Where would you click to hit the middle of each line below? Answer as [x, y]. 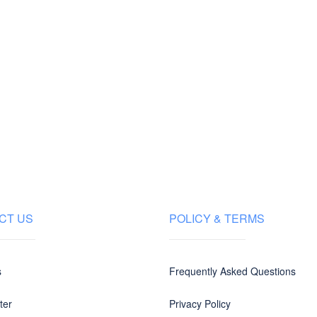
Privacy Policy [200, 304]
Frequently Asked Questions [232, 271]
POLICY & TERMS [217, 218]
